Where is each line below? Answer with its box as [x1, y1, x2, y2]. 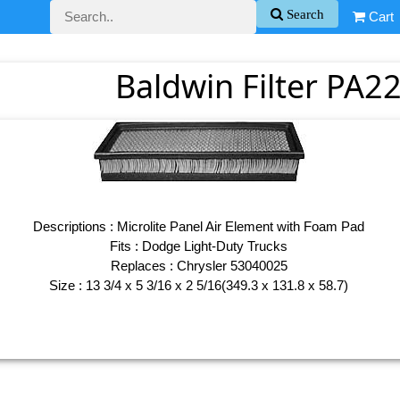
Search [283, 7, 324, 21]
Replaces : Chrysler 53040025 [110, 258, 287, 274]
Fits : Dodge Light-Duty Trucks [110, 238, 288, 254]
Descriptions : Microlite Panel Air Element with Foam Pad [33, 219, 365, 235]
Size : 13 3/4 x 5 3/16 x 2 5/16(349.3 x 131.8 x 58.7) [49, 278, 349, 294]
